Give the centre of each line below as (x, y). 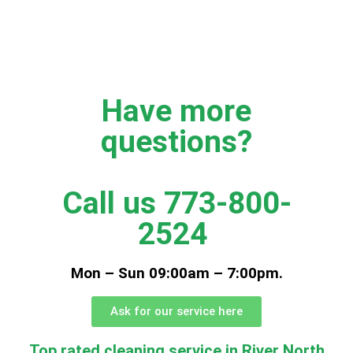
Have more (176, 111)
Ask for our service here (176, 311)
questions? (176, 142)
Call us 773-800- (176, 203)
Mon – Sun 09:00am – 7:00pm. (176, 273)
